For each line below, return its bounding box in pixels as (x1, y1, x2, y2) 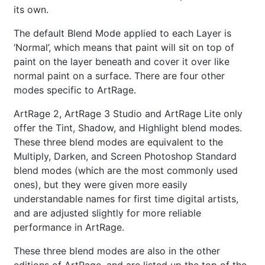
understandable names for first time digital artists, (14, 193, 238, 205)
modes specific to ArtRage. (14, 84, 136, 96)
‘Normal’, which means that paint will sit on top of (14, 41, 234, 54)
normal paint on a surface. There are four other (14, 70, 225, 82)
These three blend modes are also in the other (14, 245, 220, 257)
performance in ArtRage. (14, 221, 124, 234)
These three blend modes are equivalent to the (14, 136, 223, 148)
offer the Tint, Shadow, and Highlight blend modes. (14, 122, 242, 134)
